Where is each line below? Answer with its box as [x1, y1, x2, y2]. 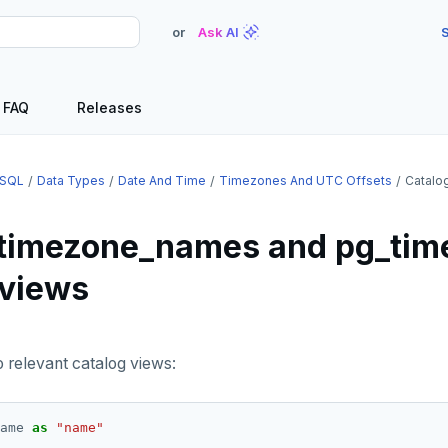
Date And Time [118, 173, 206, 188]
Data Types [37, 173, 105, 188]
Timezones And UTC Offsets [219, 173, 392, 188]
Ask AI [198, 24, 239, 40]
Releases [77, 99, 142, 116]
